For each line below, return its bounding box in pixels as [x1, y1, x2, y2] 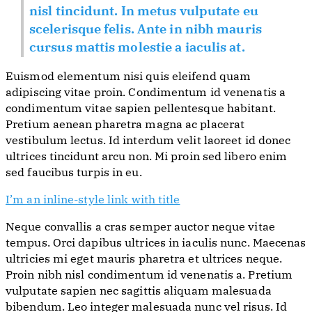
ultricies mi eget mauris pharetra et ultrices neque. [6, 254, 283, 266]
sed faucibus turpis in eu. [6, 168, 142, 180]
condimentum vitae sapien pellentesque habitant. [6, 104, 276, 116]
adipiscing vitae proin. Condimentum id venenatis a [6, 88, 286, 100]
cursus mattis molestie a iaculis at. [29, 42, 245, 55]
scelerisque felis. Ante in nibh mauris [29, 24, 262, 37]
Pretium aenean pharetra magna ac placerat [6, 120, 245, 132]
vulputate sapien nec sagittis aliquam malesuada [6, 286, 272, 298]
